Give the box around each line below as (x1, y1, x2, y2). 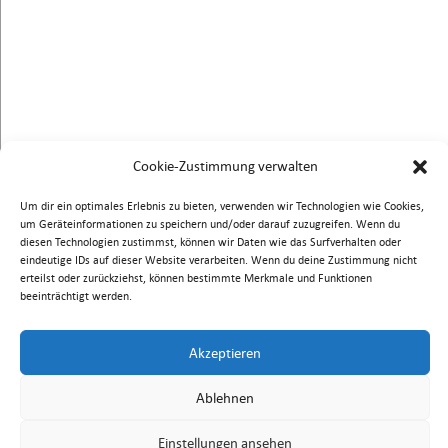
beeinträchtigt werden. (20, 288, 132, 303)
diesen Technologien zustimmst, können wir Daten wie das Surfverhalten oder (20, 234, 401, 249)
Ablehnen (196, 388, 254, 407)
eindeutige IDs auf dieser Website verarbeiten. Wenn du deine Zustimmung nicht (20, 252, 417, 267)
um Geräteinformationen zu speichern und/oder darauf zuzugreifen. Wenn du (20, 216, 400, 231)
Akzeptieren (189, 343, 261, 362)
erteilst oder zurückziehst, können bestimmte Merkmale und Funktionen (20, 270, 372, 285)
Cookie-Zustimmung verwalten (132, 157, 318, 175)
